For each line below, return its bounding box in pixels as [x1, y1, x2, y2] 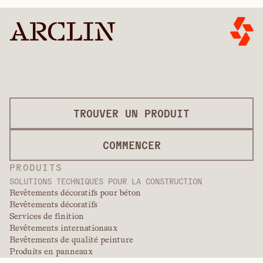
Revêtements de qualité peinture [9, 234, 133, 244]
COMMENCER [102, 137, 161, 151]
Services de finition [9, 211, 84, 221]
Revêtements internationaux [9, 222, 117, 232]
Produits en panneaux [9, 246, 93, 256]
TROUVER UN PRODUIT [73, 106, 190, 120]
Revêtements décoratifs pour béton [9, 187, 141, 197]
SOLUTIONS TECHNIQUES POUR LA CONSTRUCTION [9, 175, 202, 186]
